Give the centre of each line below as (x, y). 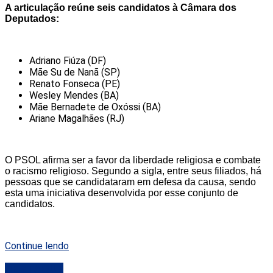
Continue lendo (37, 246)
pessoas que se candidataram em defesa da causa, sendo (130, 182)
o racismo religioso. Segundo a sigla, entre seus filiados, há (133, 171)
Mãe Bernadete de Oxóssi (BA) (95, 107)
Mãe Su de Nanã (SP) (75, 72)
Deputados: (32, 18)
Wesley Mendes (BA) (74, 95)
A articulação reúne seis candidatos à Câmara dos (121, 7)
